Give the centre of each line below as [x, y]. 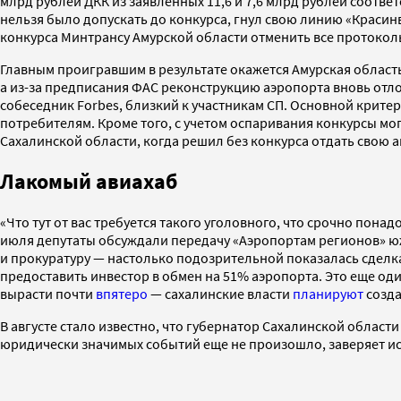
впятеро [122, 294]
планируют [328, 294]
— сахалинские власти [220, 294]
